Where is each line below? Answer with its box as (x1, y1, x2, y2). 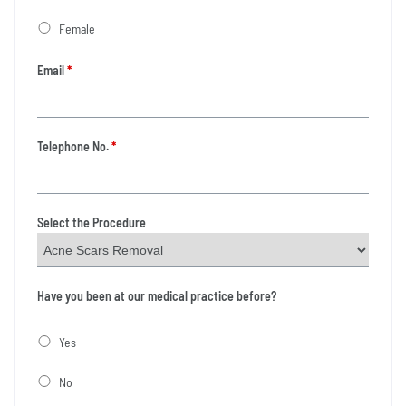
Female (59, 21, 95, 37)
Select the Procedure (37, 215, 146, 231)
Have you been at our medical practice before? (37, 288, 276, 304)
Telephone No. (37, 139, 109, 155)
